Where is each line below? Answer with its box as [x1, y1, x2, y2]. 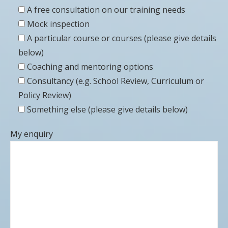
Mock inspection [27, 18, 90, 30]
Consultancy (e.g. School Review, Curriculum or [27, 75, 204, 87]
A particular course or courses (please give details [27, 32, 216, 44]
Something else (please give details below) [27, 103, 188, 115]
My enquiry [10, 128, 53, 139]
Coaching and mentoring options [27, 61, 153, 72]
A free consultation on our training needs [27, 4, 185, 15]
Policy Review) [18, 89, 71, 101]
